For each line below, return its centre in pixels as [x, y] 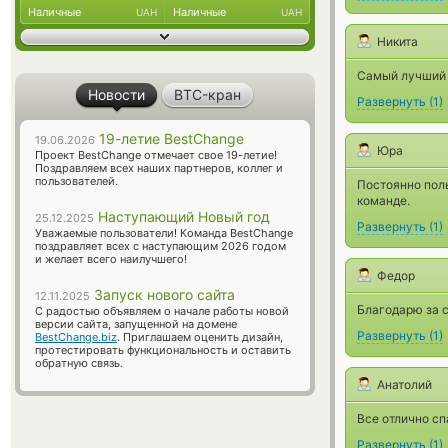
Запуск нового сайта [162, 294]
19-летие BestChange [169, 138]
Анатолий [404, 384]
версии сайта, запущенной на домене [136, 324]
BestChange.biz [76, 337]
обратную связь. [79, 363]
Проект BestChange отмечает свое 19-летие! [156, 155]
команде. [383, 200]
